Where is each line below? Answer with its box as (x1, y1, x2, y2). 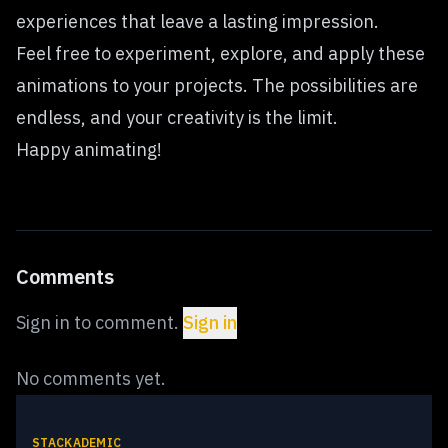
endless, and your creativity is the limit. (16, 106, 338, 129)
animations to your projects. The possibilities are (16, 74, 418, 97)
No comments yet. (16, 367, 166, 390)
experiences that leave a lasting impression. (16, 10, 379, 33)
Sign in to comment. (16, 311, 179, 334)
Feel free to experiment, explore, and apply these (16, 42, 425, 65)
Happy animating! (16, 138, 162, 161)
